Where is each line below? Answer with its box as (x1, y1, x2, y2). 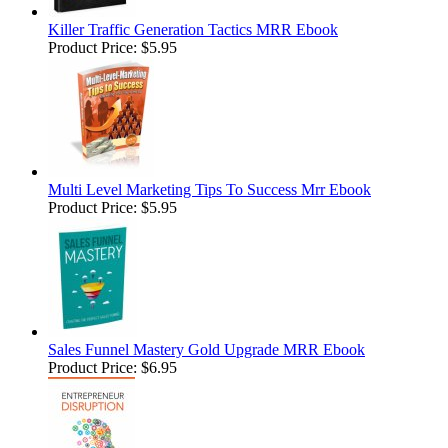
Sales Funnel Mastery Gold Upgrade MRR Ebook (48, 341, 365, 359)
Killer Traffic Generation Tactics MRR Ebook (48, 21, 338, 39)
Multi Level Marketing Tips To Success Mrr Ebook (48, 181, 371, 199)
